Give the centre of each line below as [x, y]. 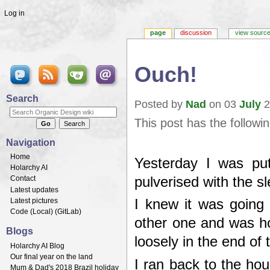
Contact [23, 179]
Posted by [160, 105]
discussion [196, 32]
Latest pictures [34, 200]
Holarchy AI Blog [37, 246]
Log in [14, 13]
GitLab [68, 211]
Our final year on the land [52, 257]
